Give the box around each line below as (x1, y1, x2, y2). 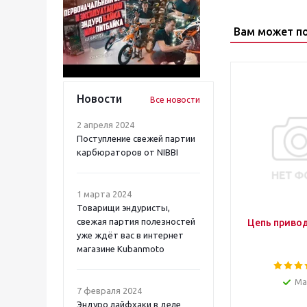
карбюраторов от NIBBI (77, 147, 178, 157)
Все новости (150, 95, 200, 104)
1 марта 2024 (77, 189, 132, 199)
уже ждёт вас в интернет (77, 230, 184, 240)
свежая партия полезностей (77, 217, 195, 226)
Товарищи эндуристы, (77, 203, 170, 212)
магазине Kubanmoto (77, 244, 164, 254)
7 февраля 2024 (77, 286, 142, 295)
